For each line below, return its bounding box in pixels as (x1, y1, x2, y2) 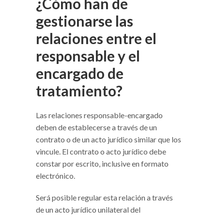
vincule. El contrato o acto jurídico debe (36, 147, 166, 156)
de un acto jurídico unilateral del (36, 205, 140, 215)
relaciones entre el (36, 30, 156, 47)
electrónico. (36, 171, 75, 181)
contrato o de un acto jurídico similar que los (36, 135, 181, 144)
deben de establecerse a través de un (36, 123, 157, 132)
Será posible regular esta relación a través (36, 193, 173, 202)
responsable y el (36, 47, 140, 65)
